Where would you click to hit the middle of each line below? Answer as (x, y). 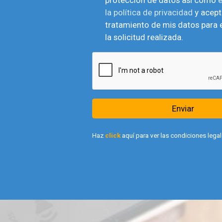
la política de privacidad (150, 12)
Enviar (183, 108)
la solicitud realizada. (144, 37)
